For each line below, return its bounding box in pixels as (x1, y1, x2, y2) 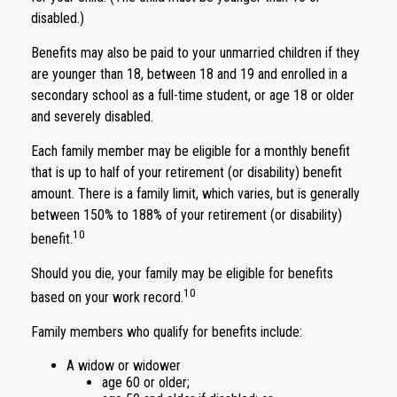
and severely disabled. (31, 107, 153, 125)
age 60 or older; (102, 374, 190, 392)
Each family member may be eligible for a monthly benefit (31, 142, 350, 160)
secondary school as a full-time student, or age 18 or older (31, 86, 354, 104)
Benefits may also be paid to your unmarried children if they (31, 43, 360, 61)
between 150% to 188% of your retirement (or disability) (31, 206, 342, 223)
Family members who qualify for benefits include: (31, 323, 302, 341)
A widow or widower (66, 357, 181, 375)
